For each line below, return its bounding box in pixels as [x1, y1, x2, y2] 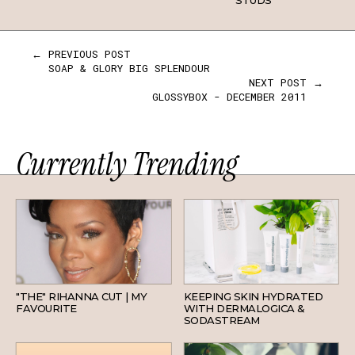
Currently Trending [16, 143, 238, 185]
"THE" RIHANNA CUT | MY [16, 290, 147, 303]
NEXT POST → [249, 75, 323, 90]
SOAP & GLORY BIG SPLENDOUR [48, 61, 210, 76]
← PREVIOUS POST [32, 47, 131, 62]
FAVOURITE [16, 302, 77, 315]
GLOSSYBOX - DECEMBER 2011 [152, 90, 307, 105]
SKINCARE [295, 267, 337, 278]
